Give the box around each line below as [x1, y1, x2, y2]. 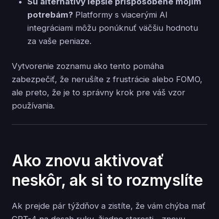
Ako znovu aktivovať [12, 151, 164, 171]
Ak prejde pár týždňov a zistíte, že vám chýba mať [12, 201, 205, 211]
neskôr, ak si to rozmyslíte [12, 171, 203, 190]
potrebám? [27, 9, 73, 20]
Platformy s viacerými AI [73, 9, 168, 20]
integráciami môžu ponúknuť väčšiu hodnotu [27, 22, 198, 33]
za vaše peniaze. [27, 36, 91, 46]
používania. [12, 100, 55, 110]
